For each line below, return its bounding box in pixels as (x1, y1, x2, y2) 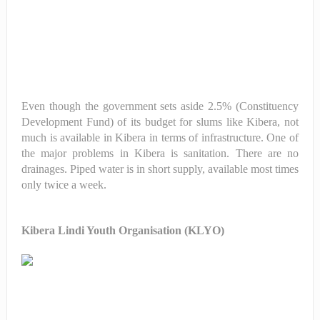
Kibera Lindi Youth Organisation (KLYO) (21, 224, 224, 236)
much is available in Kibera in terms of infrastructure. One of (21, 131, 299, 144)
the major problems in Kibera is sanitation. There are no (21, 146, 299, 159)
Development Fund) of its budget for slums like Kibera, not (21, 115, 299, 128)
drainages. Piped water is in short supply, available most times (21, 162, 299, 175)
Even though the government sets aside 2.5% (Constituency (21, 99, 299, 112)
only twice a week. (21, 178, 106, 191)
